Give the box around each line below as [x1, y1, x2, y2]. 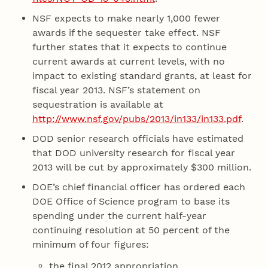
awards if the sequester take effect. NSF [32, 26, 221, 38]
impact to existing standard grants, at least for [32, 69, 252, 81]
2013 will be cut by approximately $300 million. [32, 161, 251, 173]
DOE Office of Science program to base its [32, 195, 230, 207]
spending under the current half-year [32, 209, 206, 221]
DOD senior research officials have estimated [32, 132, 243, 144]
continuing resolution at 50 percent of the [32, 224, 230, 236]
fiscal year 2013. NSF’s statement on [32, 84, 200, 96]
